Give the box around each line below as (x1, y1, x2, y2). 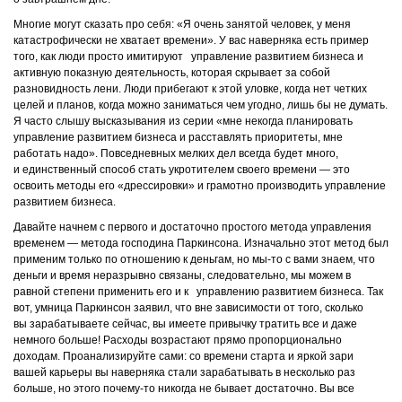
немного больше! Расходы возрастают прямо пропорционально (13, 334, 342, 346)
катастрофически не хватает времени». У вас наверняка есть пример (13, 34, 369, 47)
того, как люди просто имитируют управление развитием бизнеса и (13, 50, 363, 63)
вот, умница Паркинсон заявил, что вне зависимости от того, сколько (13, 301, 363, 314)
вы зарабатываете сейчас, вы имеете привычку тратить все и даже (13, 318, 357, 330)
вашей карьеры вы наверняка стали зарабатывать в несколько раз (13, 366, 355, 379)
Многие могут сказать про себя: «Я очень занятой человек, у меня (13, 18, 351, 31)
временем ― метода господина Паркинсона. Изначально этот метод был (13, 237, 389, 249)
